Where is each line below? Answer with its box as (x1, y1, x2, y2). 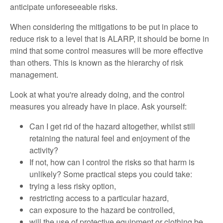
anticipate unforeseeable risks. (10, 1, 117, 13)
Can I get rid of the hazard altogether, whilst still (29, 120, 195, 132)
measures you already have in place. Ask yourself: (10, 101, 187, 112)
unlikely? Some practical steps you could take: (29, 168, 192, 180)
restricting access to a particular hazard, (29, 192, 169, 204)
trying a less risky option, (29, 180, 116, 192)
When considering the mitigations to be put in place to (10, 21, 198, 33)
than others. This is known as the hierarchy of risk (10, 57, 183, 69)
